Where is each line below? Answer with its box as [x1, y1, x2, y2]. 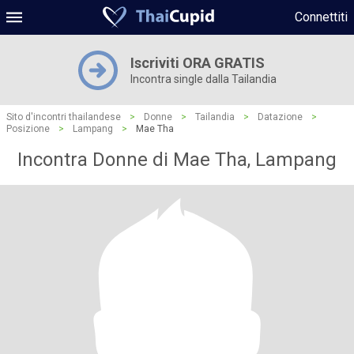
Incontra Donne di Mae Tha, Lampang [17, 149, 337, 171]
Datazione [258, 111, 303, 122]
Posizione [6, 123, 50, 134]
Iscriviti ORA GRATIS [130, 55, 265, 71]
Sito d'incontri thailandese [6, 111, 121, 122]
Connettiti [295, 9, 348, 24]
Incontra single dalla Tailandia [130, 73, 277, 85]
